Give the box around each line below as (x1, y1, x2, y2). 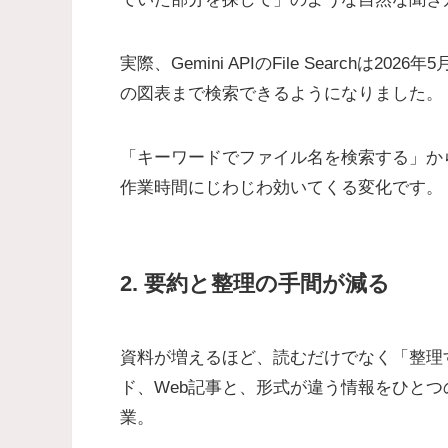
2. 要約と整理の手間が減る (120, 271, 390, 297)
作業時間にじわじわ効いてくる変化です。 (120, 177, 443, 197)
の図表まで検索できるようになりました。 (120, 83, 443, 103)
